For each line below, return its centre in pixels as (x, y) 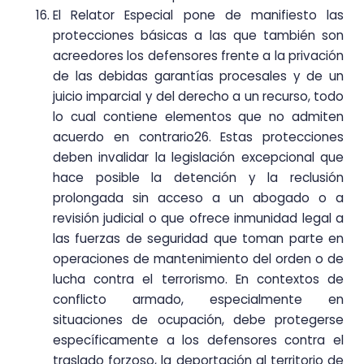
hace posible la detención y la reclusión (198, 177)
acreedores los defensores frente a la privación (198, 55)
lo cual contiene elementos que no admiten (198, 116)
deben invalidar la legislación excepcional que (198, 157)
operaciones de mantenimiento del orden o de (198, 258)
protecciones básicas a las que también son (198, 35)
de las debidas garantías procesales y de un (198, 76)
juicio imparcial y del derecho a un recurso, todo (198, 96)
